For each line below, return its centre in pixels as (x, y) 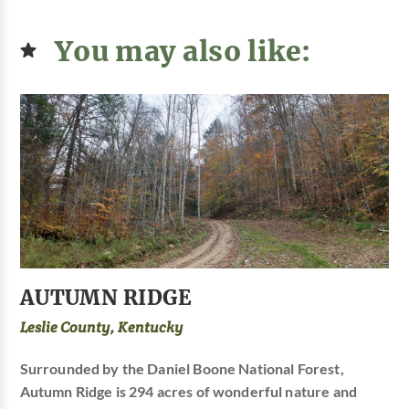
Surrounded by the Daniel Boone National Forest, (182, 368)
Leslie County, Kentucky (101, 327)
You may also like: (183, 50)
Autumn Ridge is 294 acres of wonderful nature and (188, 391)
